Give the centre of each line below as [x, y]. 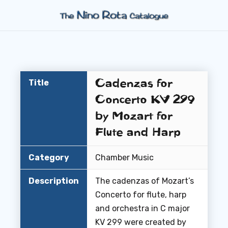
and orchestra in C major [142, 208]
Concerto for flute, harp [141, 195]
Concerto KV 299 [145, 100]
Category [49, 158]
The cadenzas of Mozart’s [145, 181]
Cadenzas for [134, 84]
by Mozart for [134, 116]
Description [54, 181]
